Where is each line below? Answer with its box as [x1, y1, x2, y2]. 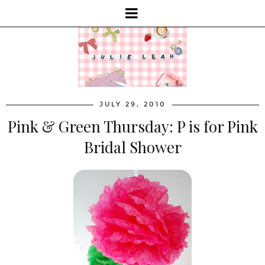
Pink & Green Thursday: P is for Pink [7, 115, 258, 137]
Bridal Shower [83, 136, 182, 157]
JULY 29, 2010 [99, 100, 166, 108]
